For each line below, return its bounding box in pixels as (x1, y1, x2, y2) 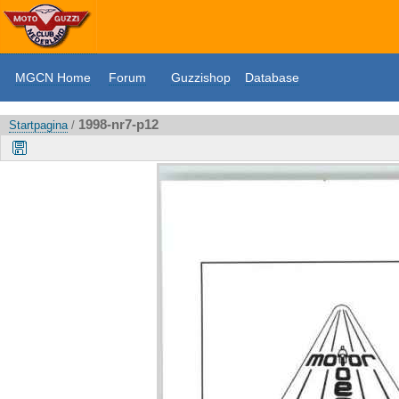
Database (245, 70, 299, 85)
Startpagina (9, 118, 68, 132)
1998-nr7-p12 (78, 117, 159, 132)
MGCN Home (15, 70, 91, 85)
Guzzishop (171, 70, 231, 85)
